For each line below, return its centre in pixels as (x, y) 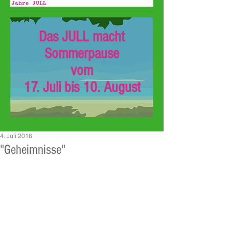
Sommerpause (82, 54)
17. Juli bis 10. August (82, 87)
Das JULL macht (82, 37)
